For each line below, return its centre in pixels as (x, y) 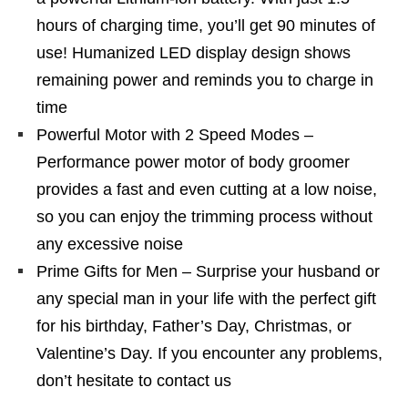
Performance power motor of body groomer (193, 162)
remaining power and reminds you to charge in (205, 80)
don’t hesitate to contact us (134, 381)
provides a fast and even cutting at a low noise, (207, 189)
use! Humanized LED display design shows (194, 53)
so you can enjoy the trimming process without (204, 217)
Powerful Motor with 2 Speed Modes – (175, 135)
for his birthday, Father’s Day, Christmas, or (194, 326)
